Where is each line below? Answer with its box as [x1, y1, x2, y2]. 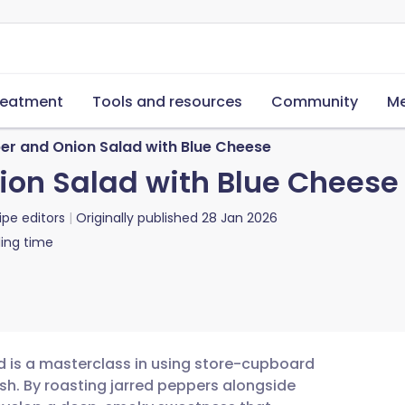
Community [271, 91, 358, 112]
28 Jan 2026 [202, 209, 278, 227]
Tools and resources [92, 91, 242, 112]
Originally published [76, 209, 198, 227]
